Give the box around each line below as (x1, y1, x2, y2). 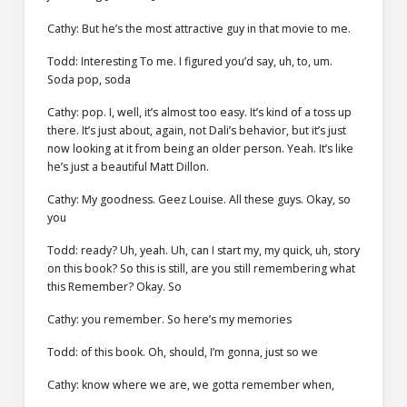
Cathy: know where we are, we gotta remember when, (46, 377, 334, 393)
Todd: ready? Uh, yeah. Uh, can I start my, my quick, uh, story (46, 242, 360, 258)
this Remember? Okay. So (46, 278, 182, 294)
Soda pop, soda (46, 71, 131, 87)
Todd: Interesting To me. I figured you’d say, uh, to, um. (46, 53, 333, 69)
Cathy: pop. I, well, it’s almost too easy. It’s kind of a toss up (46, 104, 352, 120)
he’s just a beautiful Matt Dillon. (46, 158, 209, 174)
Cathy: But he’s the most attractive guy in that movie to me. (46, 20, 351, 36)
